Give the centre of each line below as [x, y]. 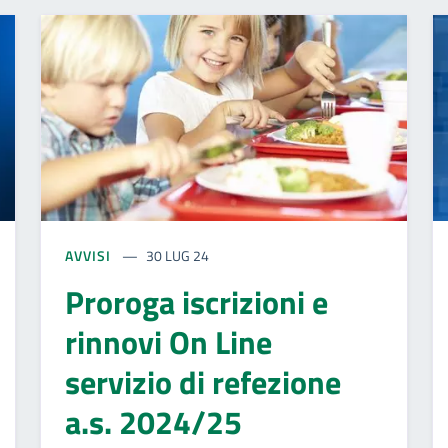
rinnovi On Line [168, 341]
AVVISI [90, 255]
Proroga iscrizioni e [196, 301]
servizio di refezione [203, 381]
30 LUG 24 [178, 255]
